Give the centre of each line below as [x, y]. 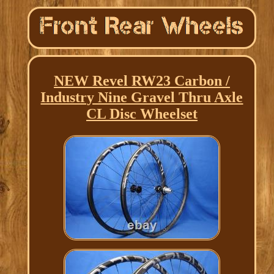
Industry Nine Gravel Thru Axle [142, 98]
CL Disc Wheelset [142, 114]
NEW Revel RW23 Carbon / [142, 81]
